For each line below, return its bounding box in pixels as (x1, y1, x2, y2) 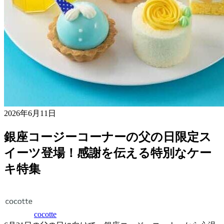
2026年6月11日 (4, 109, 56, 117)
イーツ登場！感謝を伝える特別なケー (4, 146, 211, 159)
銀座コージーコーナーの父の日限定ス (4, 130, 211, 143)
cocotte (34, 209, 56, 218)
